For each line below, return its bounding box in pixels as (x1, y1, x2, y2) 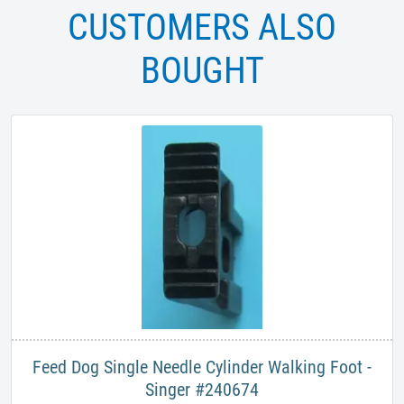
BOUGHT (140, 50, 264, 93)
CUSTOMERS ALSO (68, 6, 336, 50)
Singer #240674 (145, 379, 259, 401)
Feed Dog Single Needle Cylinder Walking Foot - (32, 356, 372, 379)
